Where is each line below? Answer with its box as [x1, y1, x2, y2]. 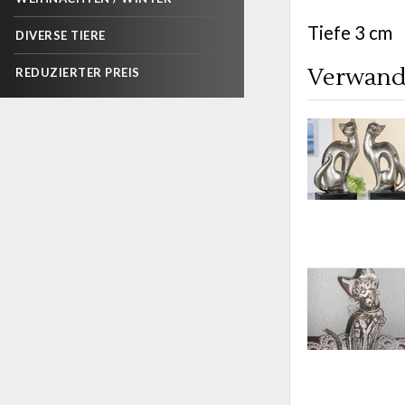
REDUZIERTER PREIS [15, 65, 140, 80]
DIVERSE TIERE [15, 28, 106, 42]
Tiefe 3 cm [307, 22, 392, 43]
